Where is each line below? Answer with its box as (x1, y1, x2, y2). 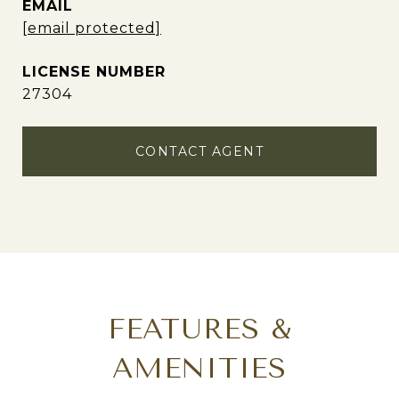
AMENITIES (112, 352, 287, 385)
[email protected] (22, 20, 161, 37)
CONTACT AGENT (134, 143, 265, 159)
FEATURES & (107, 313, 292, 346)
